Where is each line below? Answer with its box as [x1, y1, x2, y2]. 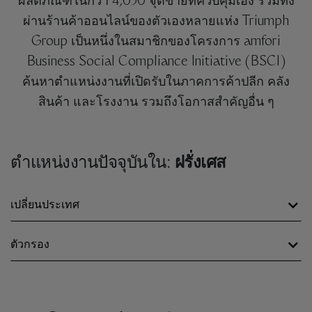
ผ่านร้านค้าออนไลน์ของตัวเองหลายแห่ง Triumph [23, 16, 289, 29]
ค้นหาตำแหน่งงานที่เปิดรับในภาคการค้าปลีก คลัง [22, 77, 290, 89]
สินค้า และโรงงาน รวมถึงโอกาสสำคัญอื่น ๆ [38, 97, 274, 109]
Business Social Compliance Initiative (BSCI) [26, 56, 286, 69]
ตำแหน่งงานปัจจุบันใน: [10, 155, 175, 172]
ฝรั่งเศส [174, 155, 226, 172]
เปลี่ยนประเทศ [10, 200, 79, 211]
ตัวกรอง [10, 240, 49, 251]
